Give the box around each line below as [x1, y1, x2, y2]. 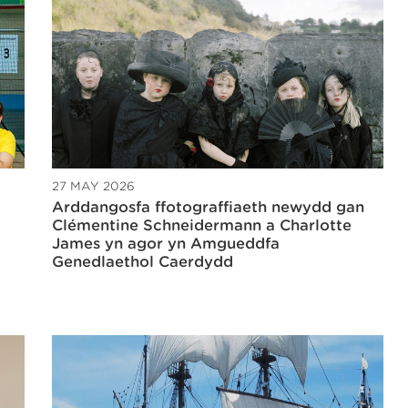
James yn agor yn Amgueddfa [52, 235, 280, 253]
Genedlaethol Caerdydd [52, 253, 233, 271]
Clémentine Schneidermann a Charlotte [52, 217, 352, 235]
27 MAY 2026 [52, 179, 135, 194]
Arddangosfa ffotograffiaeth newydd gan [52, 199, 364, 217]
